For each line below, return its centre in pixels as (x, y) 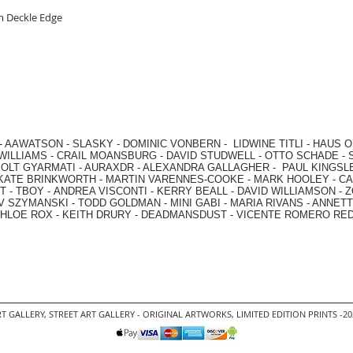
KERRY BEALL (192, 191)
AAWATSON (34, 143)
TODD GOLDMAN (119, 203)
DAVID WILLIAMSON (286, 191)
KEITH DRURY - (102, 214)
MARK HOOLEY (292, 179)
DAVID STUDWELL (211, 155)
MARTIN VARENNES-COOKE (175, 179)
